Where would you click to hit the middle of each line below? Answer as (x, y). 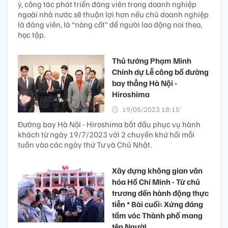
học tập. (32, 34)
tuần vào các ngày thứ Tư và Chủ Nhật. (85, 144)
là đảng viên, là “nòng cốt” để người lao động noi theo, (110, 24)
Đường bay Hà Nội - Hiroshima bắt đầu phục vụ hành (109, 124)
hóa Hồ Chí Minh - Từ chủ (156, 181)
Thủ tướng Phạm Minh (152, 60)
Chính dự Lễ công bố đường (160, 72)
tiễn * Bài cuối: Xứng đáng (158, 204)
